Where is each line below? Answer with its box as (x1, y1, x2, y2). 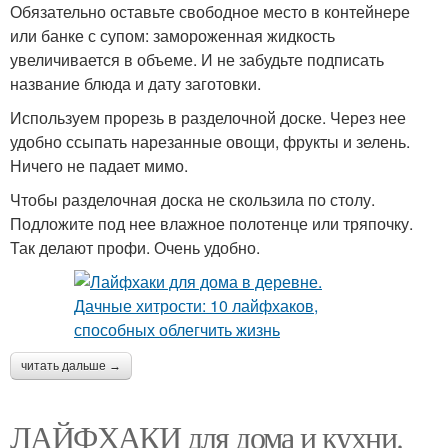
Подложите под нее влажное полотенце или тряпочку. (10, 212, 413, 235)
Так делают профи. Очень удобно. (10, 236, 260, 259)
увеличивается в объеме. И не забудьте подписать (10, 48, 384, 71)
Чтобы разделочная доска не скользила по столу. (10, 188, 375, 211)
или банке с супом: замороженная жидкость (10, 24, 335, 47)
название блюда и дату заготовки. (10, 72, 261, 95)
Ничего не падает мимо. (10, 154, 188, 177)
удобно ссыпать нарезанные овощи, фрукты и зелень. (10, 130, 410, 153)
